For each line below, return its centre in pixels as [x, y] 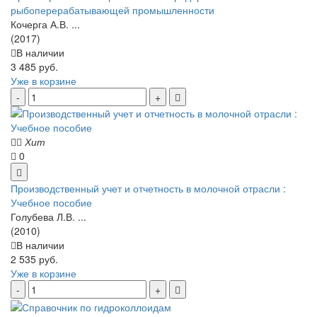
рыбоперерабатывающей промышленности [113, 10]
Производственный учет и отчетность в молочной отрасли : [148, 188]
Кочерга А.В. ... [45, 24]
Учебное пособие [51, 202]
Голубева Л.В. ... [48, 216]
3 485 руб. [34, 66]
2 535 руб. [34, 259]
